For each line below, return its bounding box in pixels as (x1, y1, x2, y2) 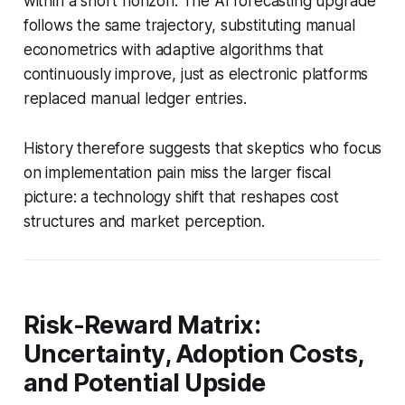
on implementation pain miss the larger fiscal (23, 163, 332, 182)
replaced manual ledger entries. (23, 89, 247, 108)
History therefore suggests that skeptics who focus (23, 138, 382, 157)
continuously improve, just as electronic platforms (23, 64, 369, 83)
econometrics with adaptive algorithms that (23, 40, 324, 59)
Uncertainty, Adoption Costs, (23, 338, 363, 369)
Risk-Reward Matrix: (23, 309, 261, 340)
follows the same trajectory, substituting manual (23, 15, 355, 34)
